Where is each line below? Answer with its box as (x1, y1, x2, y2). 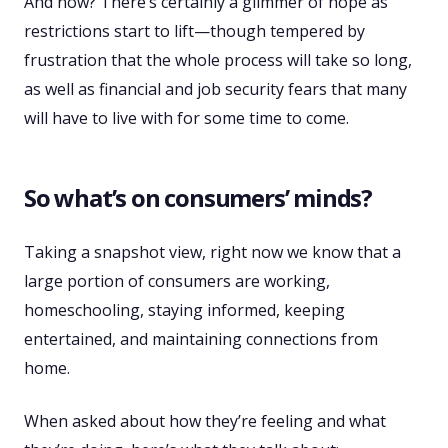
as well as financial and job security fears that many (24, 78, 407, 101)
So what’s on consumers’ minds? (24, 181, 372, 215)
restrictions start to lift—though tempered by (24, 20, 365, 43)
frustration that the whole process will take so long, (24, 49, 412, 72)
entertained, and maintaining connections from (24, 328, 378, 351)
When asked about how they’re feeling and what (24, 410, 386, 433)
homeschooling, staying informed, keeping (24, 299, 345, 322)
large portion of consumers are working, (24, 270, 330, 293)
